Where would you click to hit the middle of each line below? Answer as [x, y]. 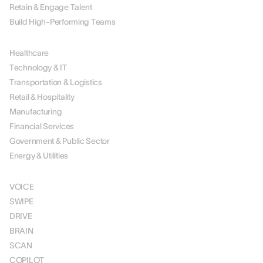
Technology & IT [38, 68]
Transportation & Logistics [56, 82]
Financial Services [42, 126]
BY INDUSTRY [35, 34]
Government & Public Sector [60, 141]
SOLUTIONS [32, 168]
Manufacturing [36, 112]
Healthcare [29, 53]
